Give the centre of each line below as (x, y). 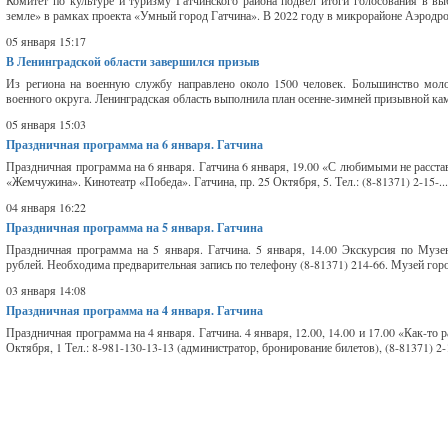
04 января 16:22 (46, 207)
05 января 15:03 (46, 124)
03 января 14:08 (46, 290)
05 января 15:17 (46, 41)
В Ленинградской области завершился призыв (133, 61)
